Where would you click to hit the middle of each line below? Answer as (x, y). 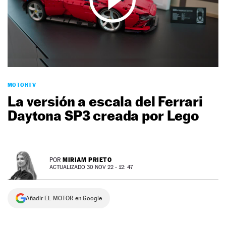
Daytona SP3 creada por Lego (103, 116)
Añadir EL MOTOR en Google (64, 199)
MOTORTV (22, 85)
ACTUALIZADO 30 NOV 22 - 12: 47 (91, 167)
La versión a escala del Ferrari (105, 101)
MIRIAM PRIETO (87, 160)
